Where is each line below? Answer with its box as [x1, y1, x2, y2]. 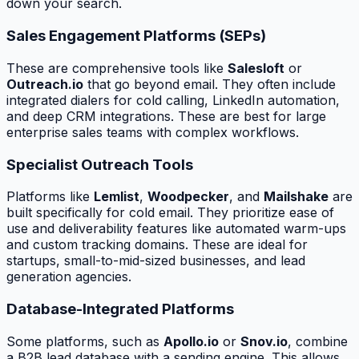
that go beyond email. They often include [83, 75, 336, 92]
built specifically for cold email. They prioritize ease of [6, 204, 334, 221]
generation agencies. [6, 268, 131, 285]
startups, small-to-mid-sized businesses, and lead [6, 252, 305, 269]
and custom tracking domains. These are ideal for [6, 236, 308, 253]
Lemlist [94, 188, 139, 205]
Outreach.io [6, 75, 83, 92]
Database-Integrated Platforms [6, 300, 234, 319]
